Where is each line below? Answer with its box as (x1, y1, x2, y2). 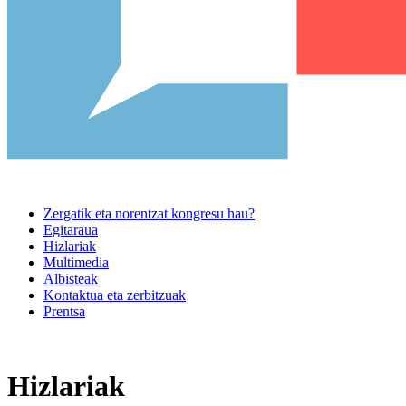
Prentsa (43, 303, 85, 319)
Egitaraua (43, 221, 98, 237)
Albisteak (43, 270, 98, 286)
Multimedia (43, 254, 109, 270)
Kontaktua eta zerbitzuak (43, 286, 186, 303)
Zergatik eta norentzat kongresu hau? (43, 205, 255, 221)
